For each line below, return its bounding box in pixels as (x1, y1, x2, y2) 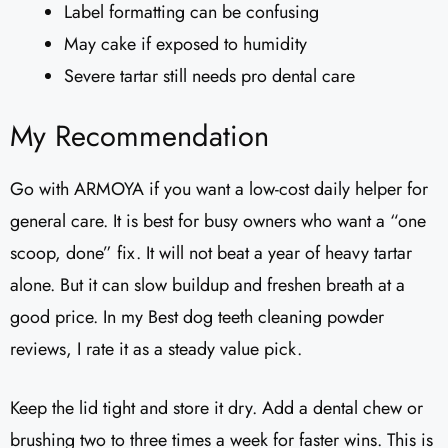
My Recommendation (10, 114, 269, 157)
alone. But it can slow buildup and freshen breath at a (10, 271, 405, 298)
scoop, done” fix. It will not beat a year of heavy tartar (10, 239, 412, 266)
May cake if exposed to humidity (64, 30, 307, 57)
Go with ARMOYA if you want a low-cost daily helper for (10, 175, 428, 202)
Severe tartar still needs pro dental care (64, 62, 355, 89)
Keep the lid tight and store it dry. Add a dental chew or (10, 394, 423, 421)
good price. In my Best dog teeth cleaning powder (10, 303, 384, 330)
